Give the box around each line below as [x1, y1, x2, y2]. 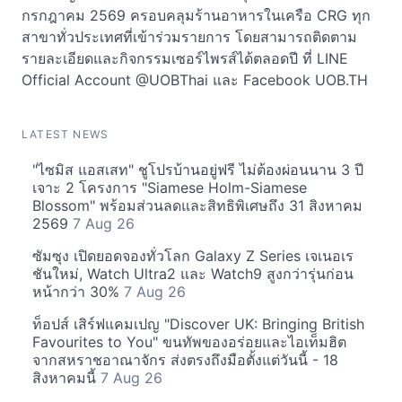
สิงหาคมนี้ [32, 369, 100, 388]
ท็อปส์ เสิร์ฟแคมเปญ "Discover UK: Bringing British [32, 315, 364, 334]
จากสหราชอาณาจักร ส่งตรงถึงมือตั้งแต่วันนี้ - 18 [32, 351, 338, 370]
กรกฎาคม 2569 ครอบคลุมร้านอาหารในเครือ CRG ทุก [22, 6, 371, 25]
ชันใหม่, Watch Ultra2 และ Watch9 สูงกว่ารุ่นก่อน [32, 265, 354, 284]
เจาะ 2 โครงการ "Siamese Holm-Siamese [32, 179, 307, 197]
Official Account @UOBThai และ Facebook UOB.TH [22, 71, 368, 90]
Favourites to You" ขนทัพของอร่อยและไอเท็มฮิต [32, 333, 346, 352]
